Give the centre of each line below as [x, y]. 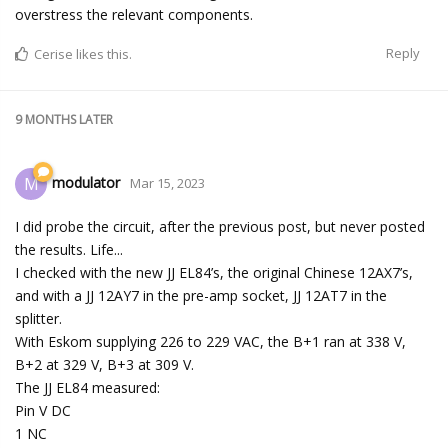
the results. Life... [69, 249]
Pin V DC [43, 410]
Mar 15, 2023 [167, 182]
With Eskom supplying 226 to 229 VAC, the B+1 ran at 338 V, [210, 341]
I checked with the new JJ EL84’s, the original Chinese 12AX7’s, [214, 272]
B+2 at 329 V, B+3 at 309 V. [104, 364]
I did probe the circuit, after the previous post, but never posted [220, 226]
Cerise [53, 53]
